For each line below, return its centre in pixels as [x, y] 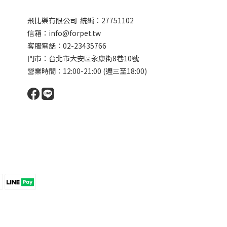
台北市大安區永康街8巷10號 [94, 58]
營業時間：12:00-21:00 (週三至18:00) [87, 71]
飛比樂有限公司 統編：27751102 [81, 20]
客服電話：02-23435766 [67, 45]
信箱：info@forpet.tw [64, 33]
